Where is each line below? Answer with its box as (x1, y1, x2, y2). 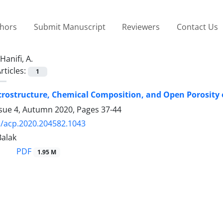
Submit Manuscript (33, 21, 106, 32)
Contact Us (176, 21, 218, 32)
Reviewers (122, 21, 160, 32)
